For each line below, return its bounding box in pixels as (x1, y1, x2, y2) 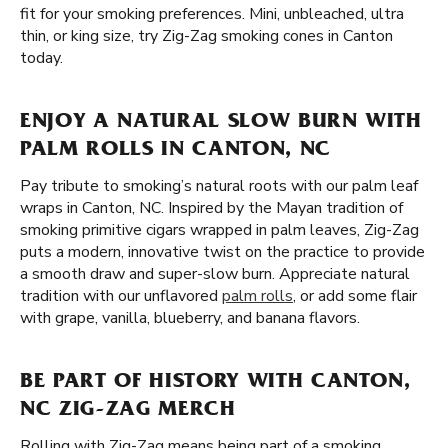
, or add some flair (293, 285, 417, 307)
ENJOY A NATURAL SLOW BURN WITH (20, 112, 422, 134)
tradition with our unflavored (20, 285, 222, 307)
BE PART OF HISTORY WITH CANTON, (20, 372, 411, 394)
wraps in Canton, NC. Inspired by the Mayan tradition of (20, 197, 403, 219)
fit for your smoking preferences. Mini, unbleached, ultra (20, 3, 404, 25)
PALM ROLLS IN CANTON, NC (20, 140, 331, 162)
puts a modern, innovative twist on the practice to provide (20, 241, 425, 263)
